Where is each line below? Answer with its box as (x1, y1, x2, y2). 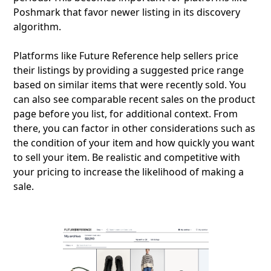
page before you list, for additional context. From (13, 107, 238, 120)
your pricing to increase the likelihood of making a (13, 165, 244, 178)
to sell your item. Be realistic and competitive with (13, 151, 241, 164)
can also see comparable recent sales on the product (13, 93, 256, 106)
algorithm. (13, 20, 62, 33)
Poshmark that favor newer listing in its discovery (13, 5, 241, 19)
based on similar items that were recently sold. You (13, 78, 247, 91)
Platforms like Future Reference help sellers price (13, 49, 239, 62)
